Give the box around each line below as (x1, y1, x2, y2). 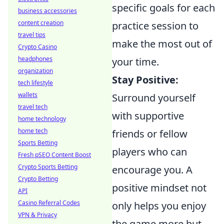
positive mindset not (112, 181, 206, 195)
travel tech (18, 102, 47, 111)
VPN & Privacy (18, 210, 57, 219)
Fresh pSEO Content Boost (18, 150, 91, 159)
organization (18, 66, 53, 75)
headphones (18, 54, 52, 63)
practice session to (112, 19, 198, 33)
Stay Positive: (112, 73, 178, 87)
